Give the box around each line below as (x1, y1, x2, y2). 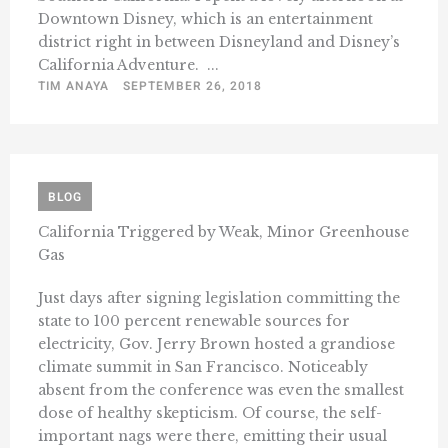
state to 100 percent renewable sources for (38, 311, 350, 330)
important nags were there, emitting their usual (38, 426, 387, 445)
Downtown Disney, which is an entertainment (38, 9, 373, 28)
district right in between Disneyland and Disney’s (38, 32, 400, 51)
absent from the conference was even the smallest (38, 380, 404, 399)
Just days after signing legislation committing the (38, 288, 400, 307)
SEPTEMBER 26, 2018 (123, 76, 262, 95)
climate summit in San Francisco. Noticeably (38, 357, 368, 376)
